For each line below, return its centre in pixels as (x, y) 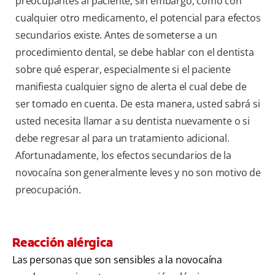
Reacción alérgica (63, 243)
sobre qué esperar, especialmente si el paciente (123, 70)
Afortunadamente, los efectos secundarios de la (123, 156)
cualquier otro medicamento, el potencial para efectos (138, 18)
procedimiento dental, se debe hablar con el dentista (135, 52)
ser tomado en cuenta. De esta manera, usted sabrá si (138, 104)
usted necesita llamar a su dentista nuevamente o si (133, 121)
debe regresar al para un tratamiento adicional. (122, 138)
